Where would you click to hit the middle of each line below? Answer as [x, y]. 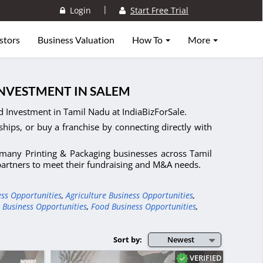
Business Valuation [76, 40]
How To [148, 40]
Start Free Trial [159, 11]
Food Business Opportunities [144, 206]
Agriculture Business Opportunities [129, 195]
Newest [181, 240]
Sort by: [128, 239]
